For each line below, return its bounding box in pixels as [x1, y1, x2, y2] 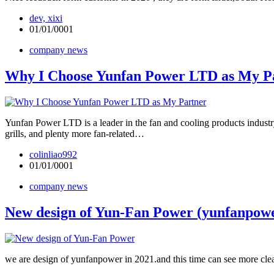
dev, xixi [29, 13, 62, 24]
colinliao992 [29, 149, 77, 160]
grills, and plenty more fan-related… [5, 128, 144, 139]
